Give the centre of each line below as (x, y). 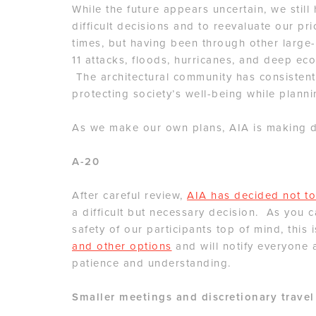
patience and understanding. (152, 263)
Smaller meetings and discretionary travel (193, 297)
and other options (122, 247)
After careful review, (129, 196)
